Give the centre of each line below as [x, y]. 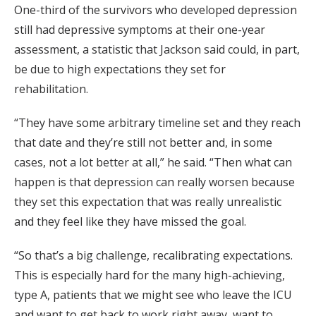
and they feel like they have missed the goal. [130, 221]
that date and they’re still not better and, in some [143, 142]
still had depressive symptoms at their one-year [140, 29]
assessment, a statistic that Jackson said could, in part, [157, 49]
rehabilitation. [51, 89]
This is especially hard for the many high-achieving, [150, 275]
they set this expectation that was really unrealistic [148, 201]
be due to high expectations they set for [120, 69]
